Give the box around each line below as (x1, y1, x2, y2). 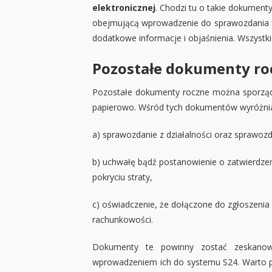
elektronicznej (92, 2, 155, 14)
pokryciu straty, (92, 171, 152, 183)
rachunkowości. (92, 214, 153, 226)
